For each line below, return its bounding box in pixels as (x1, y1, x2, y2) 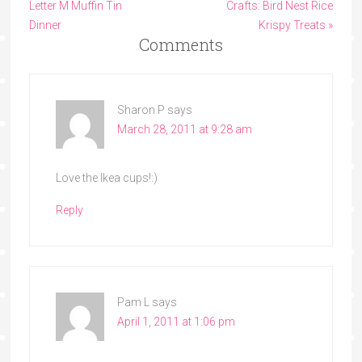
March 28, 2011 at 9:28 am (116, 122, 252, 136)
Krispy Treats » (259, 18, 334, 32)
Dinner (28, 18, 61, 32)
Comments (138, 33, 223, 55)
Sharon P (116, 103, 165, 116)
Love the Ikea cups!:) (55, 170, 158, 184)
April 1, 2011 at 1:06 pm (116, 314, 235, 328)
